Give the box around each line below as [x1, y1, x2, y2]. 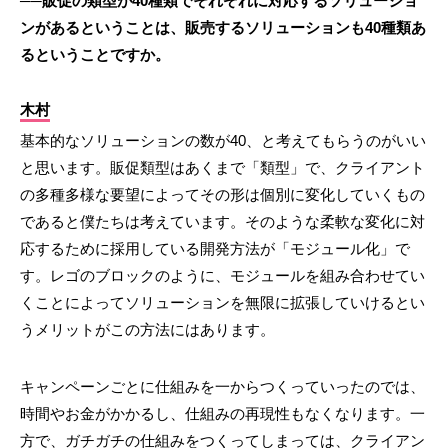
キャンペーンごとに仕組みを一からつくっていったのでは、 [20, 378, 425, 396]
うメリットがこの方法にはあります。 [20, 321, 275, 339]
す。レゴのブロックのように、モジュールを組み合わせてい [20, 267, 425, 285]
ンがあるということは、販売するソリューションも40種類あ [20, 19, 426, 37]
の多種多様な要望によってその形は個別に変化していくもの [20, 186, 425, 204]
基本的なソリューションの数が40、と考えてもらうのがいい [20, 132, 426, 150]
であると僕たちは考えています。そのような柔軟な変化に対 [20, 213, 425, 231]
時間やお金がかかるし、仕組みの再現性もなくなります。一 [20, 405, 425, 423]
